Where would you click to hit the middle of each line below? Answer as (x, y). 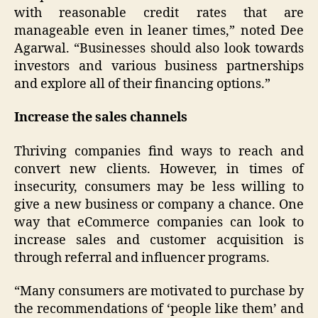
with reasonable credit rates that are (159, 13)
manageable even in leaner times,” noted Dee (159, 31)
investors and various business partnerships (159, 66)
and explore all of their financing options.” (142, 84)
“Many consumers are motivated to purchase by (159, 292)
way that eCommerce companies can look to (159, 222)
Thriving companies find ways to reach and (159, 151)
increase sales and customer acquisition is (159, 240)
